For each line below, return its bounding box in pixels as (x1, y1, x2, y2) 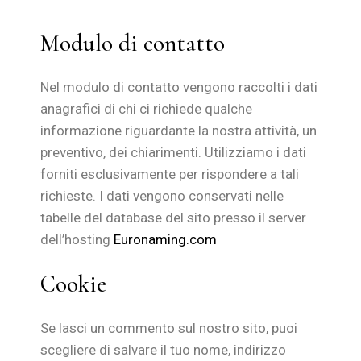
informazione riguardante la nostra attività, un (40, 122, 317, 139)
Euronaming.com (114, 231, 218, 247)
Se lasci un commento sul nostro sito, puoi (40, 320, 298, 336)
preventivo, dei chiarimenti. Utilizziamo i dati (40, 144, 307, 160)
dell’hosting (40, 231, 114, 247)
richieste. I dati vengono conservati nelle (40, 188, 284, 204)
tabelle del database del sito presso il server (40, 210, 307, 226)
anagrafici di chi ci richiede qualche (40, 101, 253, 117)
